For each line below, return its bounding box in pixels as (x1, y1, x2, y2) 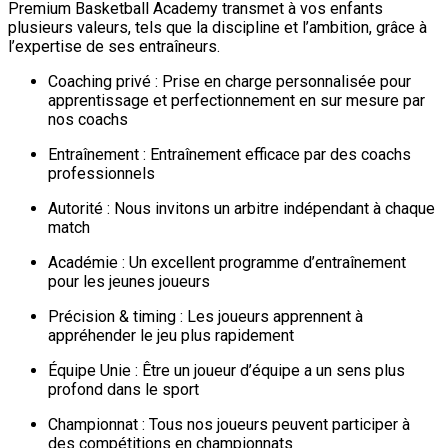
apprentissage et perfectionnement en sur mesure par (48, 90, 425, 110)
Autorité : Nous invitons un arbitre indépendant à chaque (48, 198, 435, 218)
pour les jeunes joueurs (48, 271, 210, 291)
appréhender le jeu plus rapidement (48, 325, 294, 345)
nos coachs (48, 109, 128, 129)
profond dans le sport (48, 379, 199, 399)
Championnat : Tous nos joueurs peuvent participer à (48, 414, 410, 434)
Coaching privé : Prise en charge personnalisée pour (48, 71, 411, 91)
